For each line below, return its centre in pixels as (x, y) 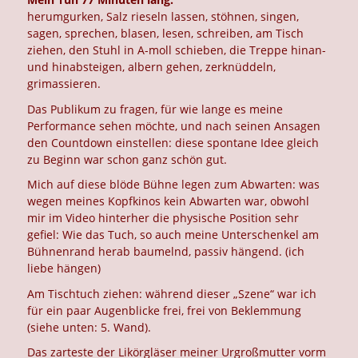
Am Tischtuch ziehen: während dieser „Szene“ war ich (172, 293)
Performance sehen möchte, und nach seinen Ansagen (174, 125)
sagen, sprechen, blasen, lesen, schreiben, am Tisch (166, 34)
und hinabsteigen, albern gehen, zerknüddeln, (152, 67)
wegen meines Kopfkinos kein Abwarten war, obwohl (169, 201)
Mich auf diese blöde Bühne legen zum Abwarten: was (174, 185)
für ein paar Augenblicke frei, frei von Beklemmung (165, 310)
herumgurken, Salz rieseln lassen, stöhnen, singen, (163, 17)
